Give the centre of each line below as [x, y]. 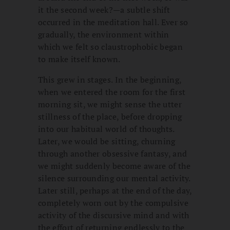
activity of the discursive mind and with [114, 215]
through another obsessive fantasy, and [113, 154]
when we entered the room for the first [112, 92]
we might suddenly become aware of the [114, 166]
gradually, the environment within [104, 35]
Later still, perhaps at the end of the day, [115, 191]
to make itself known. [79, 59]
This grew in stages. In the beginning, [110, 80]
